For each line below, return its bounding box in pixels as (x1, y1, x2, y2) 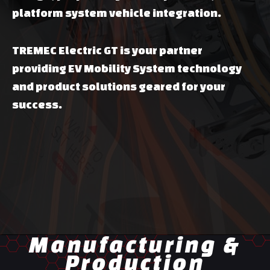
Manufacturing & (29, 231, 241, 257)
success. (12, 98, 62, 111)
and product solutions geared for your (12, 80, 225, 93)
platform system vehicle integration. (12, 6, 221, 20)
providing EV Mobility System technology (12, 61, 242, 75)
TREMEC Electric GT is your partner (12, 43, 202, 57)
